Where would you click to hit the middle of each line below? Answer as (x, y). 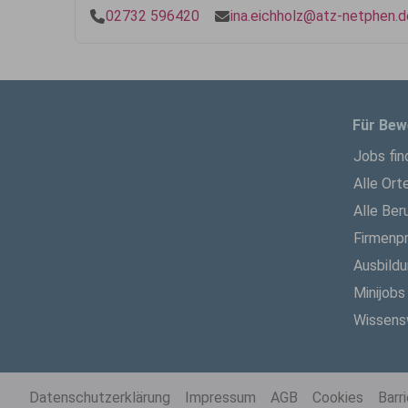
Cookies (338, 398)
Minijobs (379, 293)
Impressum (220, 398)
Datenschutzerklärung (100, 398)
